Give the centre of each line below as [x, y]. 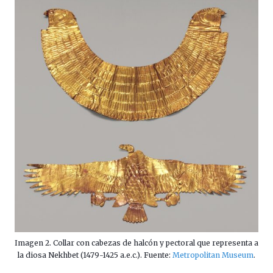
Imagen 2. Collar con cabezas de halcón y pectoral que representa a [136, 243]
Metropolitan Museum [213, 255]
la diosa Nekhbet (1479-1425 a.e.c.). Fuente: [95, 255]
